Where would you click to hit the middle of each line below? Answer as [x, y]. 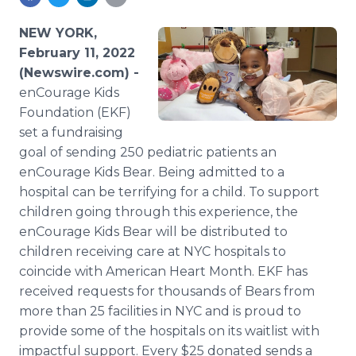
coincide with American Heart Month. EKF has [163, 271]
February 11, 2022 [77, 53]
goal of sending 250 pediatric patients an [148, 152]
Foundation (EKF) [75, 112]
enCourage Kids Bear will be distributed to [153, 232]
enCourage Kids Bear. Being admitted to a [152, 172]
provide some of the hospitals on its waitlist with [169, 331]
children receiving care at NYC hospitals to [153, 252]
